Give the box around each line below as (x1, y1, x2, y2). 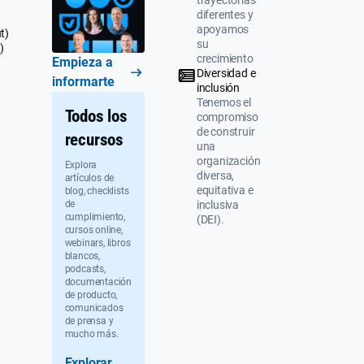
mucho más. (64, 327, 119, 340)
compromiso (196, 110, 258, 124)
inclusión (196, 81, 240, 95)
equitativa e (196, 184, 253, 197)
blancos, (64, 249, 101, 262)
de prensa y (64, 314, 114, 327)
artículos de (64, 171, 115, 184)
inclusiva (196, 198, 240, 212)
